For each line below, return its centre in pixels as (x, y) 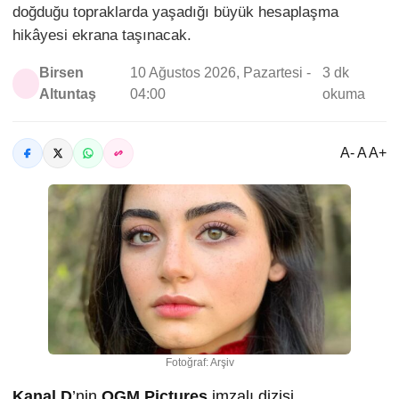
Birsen (61, 73)
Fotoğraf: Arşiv (199, 363)
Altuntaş (67, 94)
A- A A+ (363, 153)
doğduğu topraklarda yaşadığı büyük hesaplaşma (175, 12)
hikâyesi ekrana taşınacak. (102, 35)
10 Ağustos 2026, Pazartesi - (221, 73)
